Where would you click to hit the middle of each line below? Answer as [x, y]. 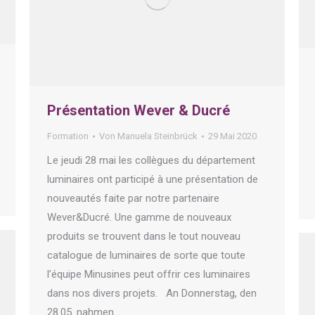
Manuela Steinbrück [157, 136]
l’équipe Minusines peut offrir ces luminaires [149, 275]
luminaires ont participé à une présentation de [153, 180]
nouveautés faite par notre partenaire [133, 199]
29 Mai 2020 [232, 136]
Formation [68, 136]
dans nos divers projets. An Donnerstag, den [152, 294]
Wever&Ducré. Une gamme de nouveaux [139, 218]
